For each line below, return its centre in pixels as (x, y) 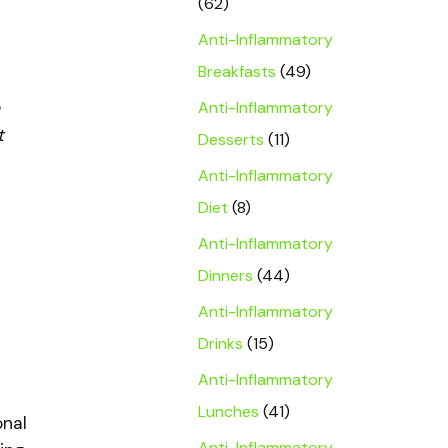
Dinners (225, 275)
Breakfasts (237, 71)
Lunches (228, 411)
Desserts (231, 139)
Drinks (220, 343)
